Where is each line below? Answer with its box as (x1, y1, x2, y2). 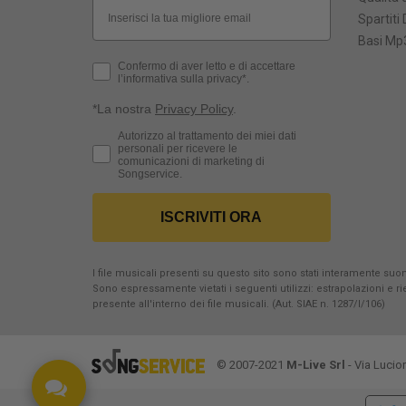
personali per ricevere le (118, 142, 237, 156)
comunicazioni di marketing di (118, 155, 265, 169)
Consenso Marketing (92, 128, 198, 141)
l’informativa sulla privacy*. (118, 72, 249, 86)
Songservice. (118, 168, 182, 181)
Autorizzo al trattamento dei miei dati (118, 130, 296, 143)
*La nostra (92, 101, 155, 117)
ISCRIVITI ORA (160, 209, 263, 226)
